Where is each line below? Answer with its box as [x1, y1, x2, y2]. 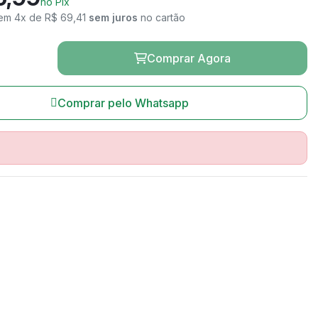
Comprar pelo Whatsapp [57, 96, 189, 111]
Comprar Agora [146, 51, 231, 66]
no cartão [141, 11, 185, 24]
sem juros [89, 11, 138, 24]
